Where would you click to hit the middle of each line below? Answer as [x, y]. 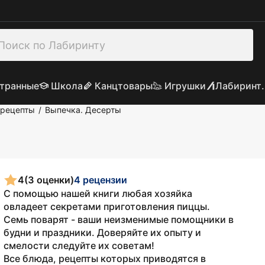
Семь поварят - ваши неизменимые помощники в [119, 219]
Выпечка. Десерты [83, 110]
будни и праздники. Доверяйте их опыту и [102, 232]
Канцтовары [123, 86]
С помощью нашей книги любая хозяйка [98, 193]
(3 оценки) [49, 180]
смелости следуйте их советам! [79, 245]
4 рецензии [101, 180]
